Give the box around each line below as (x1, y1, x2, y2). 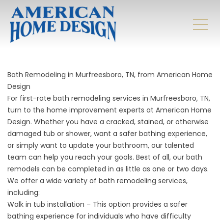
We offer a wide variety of (7, 176, 99, 186)
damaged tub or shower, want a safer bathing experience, (7, 129, 207, 138)
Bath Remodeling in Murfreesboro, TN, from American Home (7, 70, 213, 80)
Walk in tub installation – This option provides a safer (7, 199, 188, 209)
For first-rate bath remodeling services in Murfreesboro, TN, (7, 93, 210, 103)
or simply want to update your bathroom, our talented (7, 140, 194, 150)
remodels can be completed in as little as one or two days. (7, 164, 209, 174)
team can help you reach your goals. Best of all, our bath (7, 152, 202, 162)
